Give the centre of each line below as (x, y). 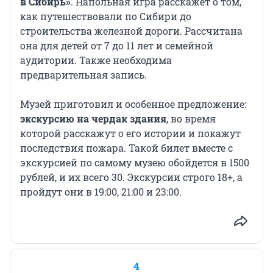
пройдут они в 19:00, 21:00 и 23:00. (101, 192)
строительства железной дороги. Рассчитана (131, 31)
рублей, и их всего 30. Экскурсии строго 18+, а (131, 177)
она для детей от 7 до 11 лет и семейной (117, 46)
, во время (191, 119)
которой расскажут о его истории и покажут (130, 133)
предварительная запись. (83, 75)
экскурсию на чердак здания (93, 119)
